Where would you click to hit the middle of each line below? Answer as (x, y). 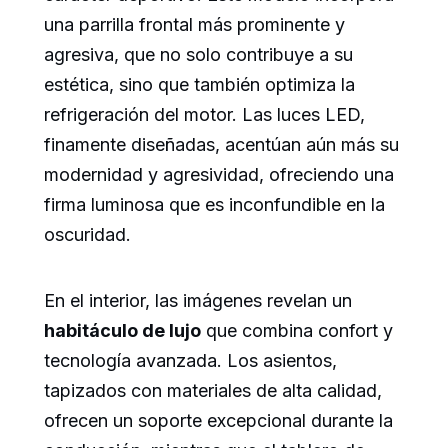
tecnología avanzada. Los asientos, (190, 361)
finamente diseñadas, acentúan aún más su (221, 145)
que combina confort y (297, 331)
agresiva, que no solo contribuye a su (198, 55)
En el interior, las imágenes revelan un (198, 301)
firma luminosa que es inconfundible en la (214, 205)
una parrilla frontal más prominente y (194, 25)
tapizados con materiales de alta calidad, (213, 391)
